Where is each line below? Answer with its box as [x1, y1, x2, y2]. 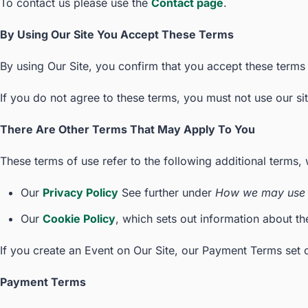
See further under [118, 186, 215, 199]
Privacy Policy [43, 186, 118, 199]
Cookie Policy [43, 212, 115, 225]
